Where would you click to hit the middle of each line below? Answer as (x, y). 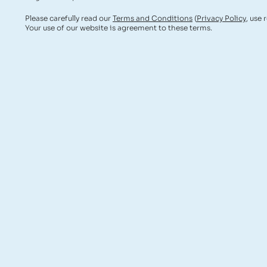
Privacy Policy (221, 18)
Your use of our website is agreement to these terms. (119, 27)
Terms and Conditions (153, 18)
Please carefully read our (69, 18)
